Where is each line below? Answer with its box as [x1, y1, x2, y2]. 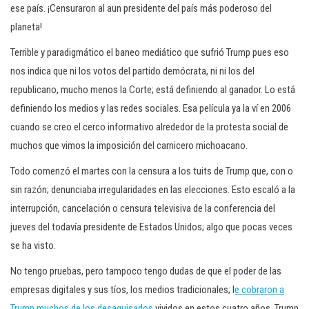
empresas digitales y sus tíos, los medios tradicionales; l [10, 283, 235, 296]
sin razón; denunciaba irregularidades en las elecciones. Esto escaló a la [10, 183, 295, 196]
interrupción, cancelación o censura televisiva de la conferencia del [10, 202, 275, 215]
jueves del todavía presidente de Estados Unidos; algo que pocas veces [10, 221, 292, 233]
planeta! [10, 21, 42, 33]
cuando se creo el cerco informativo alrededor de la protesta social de [10, 121, 288, 133]
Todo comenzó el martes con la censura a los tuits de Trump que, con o [10, 165, 293, 177]
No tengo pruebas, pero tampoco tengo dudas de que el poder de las [10, 265, 281, 277]
